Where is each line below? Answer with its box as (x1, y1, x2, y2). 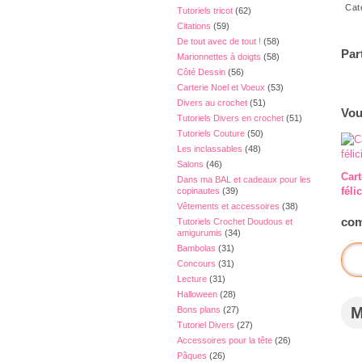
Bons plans (177, 305, 221, 314)
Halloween (177, 289, 217, 299)
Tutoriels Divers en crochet (177, 113, 284, 123)
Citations (177, 21, 211, 31)
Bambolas (177, 243, 216, 253)
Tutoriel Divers (177, 320, 234, 330)
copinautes (177, 186, 220, 196)
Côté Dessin (177, 67, 225, 77)
